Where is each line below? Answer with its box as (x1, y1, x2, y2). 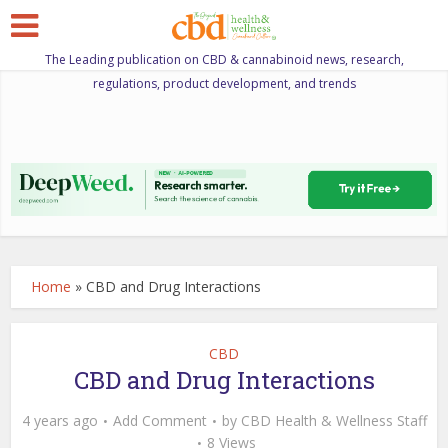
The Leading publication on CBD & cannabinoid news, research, (44, 51, 404, 68)
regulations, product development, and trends (92, 75, 356, 92)
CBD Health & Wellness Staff (240, 410, 427, 430)
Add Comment (112, 410, 207, 430)
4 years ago (21, 410, 98, 430)
